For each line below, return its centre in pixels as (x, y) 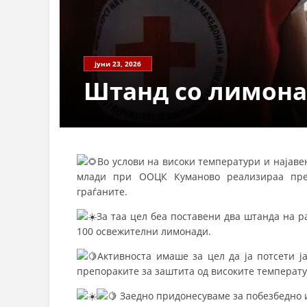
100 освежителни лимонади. (144, 232)
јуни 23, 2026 (118, 64)
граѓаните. (102, 192)
